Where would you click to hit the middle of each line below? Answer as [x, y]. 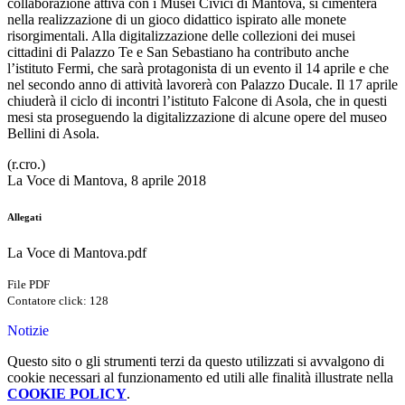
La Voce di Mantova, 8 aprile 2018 [107, 180]
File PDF [28, 284]
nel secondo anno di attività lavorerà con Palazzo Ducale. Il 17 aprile [202, 84]
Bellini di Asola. [53, 133]
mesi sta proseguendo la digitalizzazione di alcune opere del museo [197, 117]
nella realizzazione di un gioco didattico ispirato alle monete [177, 19]
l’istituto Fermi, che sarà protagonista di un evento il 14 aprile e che [198, 68]
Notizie [28, 330]
